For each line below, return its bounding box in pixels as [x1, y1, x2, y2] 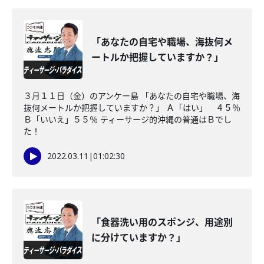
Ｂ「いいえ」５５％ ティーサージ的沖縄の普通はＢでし [24, 114, 232, 125]
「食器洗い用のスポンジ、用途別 [91, 216, 233, 229]
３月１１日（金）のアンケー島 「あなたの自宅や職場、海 [24, 90, 240, 101]
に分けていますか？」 [91, 231, 186, 244]
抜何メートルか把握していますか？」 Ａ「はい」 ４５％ [24, 102, 240, 113]
